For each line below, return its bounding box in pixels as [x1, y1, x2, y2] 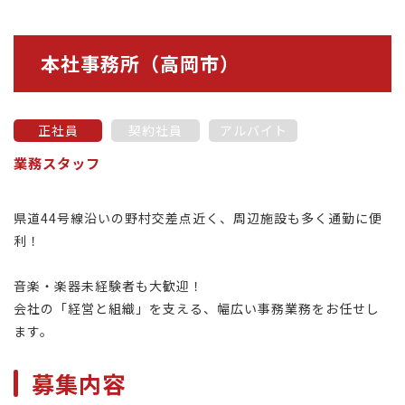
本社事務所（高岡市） [41, 50, 240, 77]
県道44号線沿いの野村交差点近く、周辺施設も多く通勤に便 [14, 209, 382, 227]
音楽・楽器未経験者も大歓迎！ [14, 277, 203, 295]
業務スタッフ [14, 153, 100, 173]
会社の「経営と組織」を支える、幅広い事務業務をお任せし [14, 299, 380, 317]
